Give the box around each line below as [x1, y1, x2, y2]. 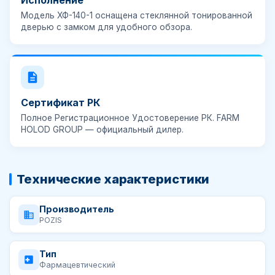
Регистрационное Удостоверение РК [55, 113, 212, 123]
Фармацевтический [39, 260, 115, 269]
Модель [21, 10, 57, 20]
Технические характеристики [17, 172, 210, 187]
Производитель [39, 204, 114, 214]
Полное [21, 113, 55, 123]
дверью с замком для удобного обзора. [21, 22, 192, 32]
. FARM [212, 113, 239, 123]
